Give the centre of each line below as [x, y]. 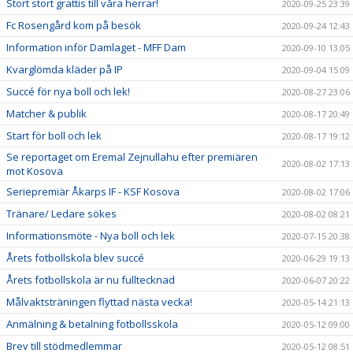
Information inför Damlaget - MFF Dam [96, 48]
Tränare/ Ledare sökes [61, 214]
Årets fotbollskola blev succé [75, 258]
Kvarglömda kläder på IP [65, 70]
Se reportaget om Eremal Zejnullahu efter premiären [132, 157]
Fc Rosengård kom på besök [74, 26]
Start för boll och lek [54, 136]
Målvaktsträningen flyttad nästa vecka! [99, 302]
